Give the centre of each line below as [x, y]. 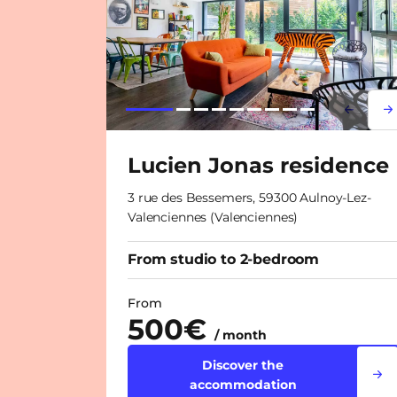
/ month [241, 335]
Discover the [243, 365]
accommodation [243, 384]
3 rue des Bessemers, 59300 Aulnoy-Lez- [249, 197]
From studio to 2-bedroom [224, 259]
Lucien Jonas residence [258, 165]
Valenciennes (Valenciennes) [213, 217]
